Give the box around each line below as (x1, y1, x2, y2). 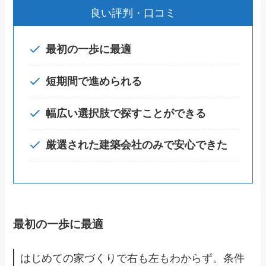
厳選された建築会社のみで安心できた (46, 139, 228, 151)
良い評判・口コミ (90, 7, 176, 20)
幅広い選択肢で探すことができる (46, 107, 207, 119)
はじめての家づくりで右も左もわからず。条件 (20, 252, 245, 265)
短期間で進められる (46, 75, 142, 87)
